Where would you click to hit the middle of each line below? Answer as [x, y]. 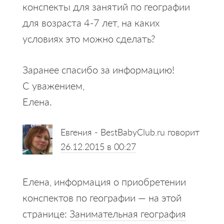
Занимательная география [127, 213]
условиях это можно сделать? [89, 38]
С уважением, [53, 85]
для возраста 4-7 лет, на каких [91, 22]
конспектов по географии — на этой [102, 197]
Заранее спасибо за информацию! [98, 69]
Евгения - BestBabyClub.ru [112, 131]
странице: [46, 213]
